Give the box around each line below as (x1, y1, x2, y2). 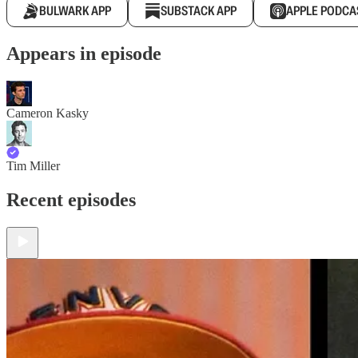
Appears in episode (6, 42, 161, 64)
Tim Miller (6, 158, 60, 173)
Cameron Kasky (6, 105, 89, 120)
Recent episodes (6, 189, 136, 210)
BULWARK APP (39, 2, 111, 19)
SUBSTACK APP (161, 2, 237, 19)
